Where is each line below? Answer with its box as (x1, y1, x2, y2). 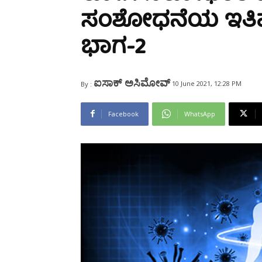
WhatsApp (184, 109, 215, 118)
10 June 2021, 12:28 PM (172, 78, 242, 88)
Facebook (108, 109, 139, 118)
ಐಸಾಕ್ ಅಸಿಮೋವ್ (94, 75, 170, 89)
